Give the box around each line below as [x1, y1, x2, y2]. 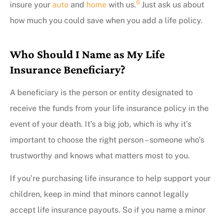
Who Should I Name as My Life [10, 47, 165, 61]
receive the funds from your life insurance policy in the [10, 103, 209, 113]
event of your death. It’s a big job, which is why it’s [10, 119, 191, 129]
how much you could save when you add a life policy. [10, 15, 203, 25]
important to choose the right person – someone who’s [10, 135, 204, 145]
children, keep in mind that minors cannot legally [10, 189, 189, 199]
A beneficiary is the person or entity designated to [10, 87, 193, 97]
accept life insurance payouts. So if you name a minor [10, 205, 206, 215]
